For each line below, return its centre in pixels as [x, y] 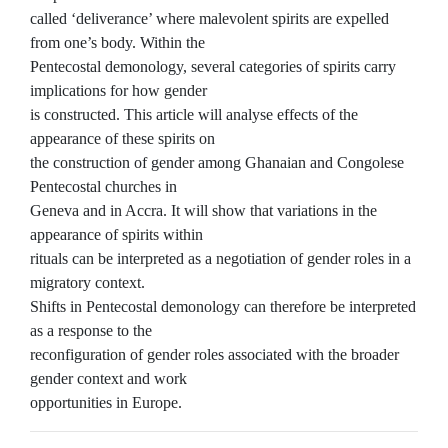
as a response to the [91, 330]
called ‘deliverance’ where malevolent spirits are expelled [209, 18]
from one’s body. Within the [117, 42]
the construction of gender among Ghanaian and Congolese [217, 162]
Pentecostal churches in [103, 186]
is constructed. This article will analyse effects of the [194, 114]
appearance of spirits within [116, 234]
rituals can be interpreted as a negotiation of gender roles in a [220, 258]
